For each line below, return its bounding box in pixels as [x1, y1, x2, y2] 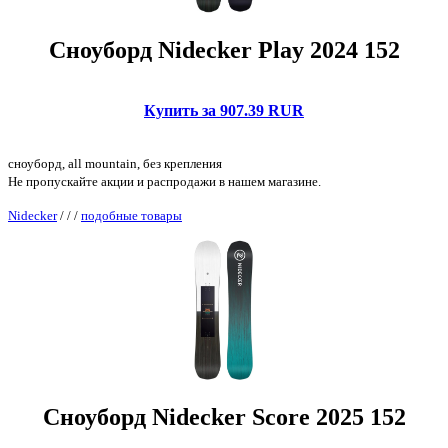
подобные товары [81, 208, 182, 224]
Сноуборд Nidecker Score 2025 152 [42, 404, 406, 431]
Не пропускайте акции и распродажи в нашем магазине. [8, 174, 321, 190]
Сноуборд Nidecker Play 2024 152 [48, 37, 400, 64]
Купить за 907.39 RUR [144, 102, 304, 120]
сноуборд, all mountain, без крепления [8, 156, 222, 172]
